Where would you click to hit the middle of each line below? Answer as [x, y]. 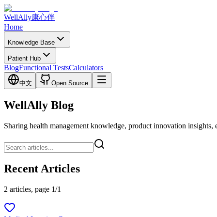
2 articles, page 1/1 [32, 189]
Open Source [70, 83]
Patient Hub [24, 58]
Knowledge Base [31, 42]
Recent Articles [42, 168]
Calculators [86, 68]
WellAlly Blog [39, 105]
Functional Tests [44, 68]
